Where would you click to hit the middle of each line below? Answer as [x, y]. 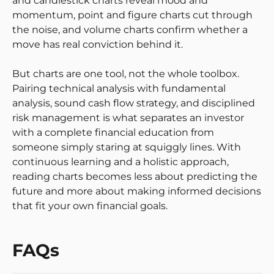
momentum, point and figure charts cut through [132, 15]
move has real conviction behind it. [98, 44]
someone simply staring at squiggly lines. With [127, 147]
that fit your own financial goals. [90, 206]
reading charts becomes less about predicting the [135, 176]
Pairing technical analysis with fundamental [119, 88]
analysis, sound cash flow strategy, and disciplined [134, 103]
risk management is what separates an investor [128, 117]
